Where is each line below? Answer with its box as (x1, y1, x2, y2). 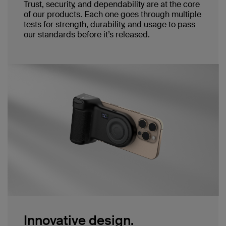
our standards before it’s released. (24, 29, 150, 40)
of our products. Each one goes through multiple (24, 9, 201, 20)
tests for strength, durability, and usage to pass (24, 19, 195, 30)
